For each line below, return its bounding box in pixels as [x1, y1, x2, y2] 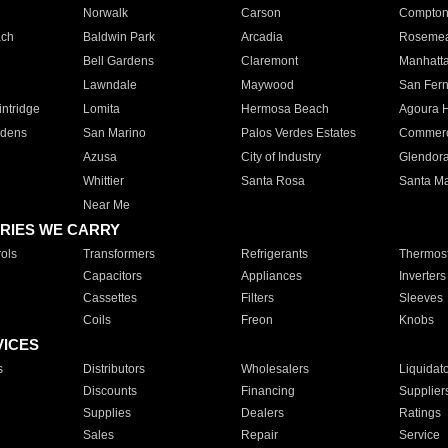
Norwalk [82, 6, 128, 20]
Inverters [398, 269, 446, 283]
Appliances [240, 269, 302, 283]
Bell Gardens [82, 54, 154, 68]
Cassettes [82, 291, 137, 305]
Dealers [240, 406, 284, 420]
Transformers [82, 247, 155, 261]
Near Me [82, 198, 130, 212]
